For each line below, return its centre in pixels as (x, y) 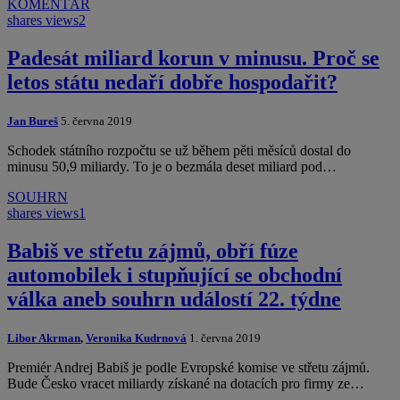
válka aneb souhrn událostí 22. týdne (174, 300)
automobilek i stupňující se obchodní (175, 275)
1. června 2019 (224, 338)
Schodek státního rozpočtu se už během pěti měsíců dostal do (179, 151)
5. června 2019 (95, 121)
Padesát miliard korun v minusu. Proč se (193, 58)
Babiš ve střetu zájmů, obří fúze (153, 251)
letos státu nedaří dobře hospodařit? (172, 83)
